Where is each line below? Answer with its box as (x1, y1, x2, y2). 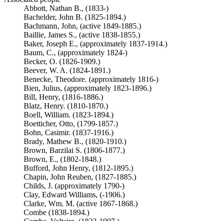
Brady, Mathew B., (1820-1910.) (24, 137, 126, 146)
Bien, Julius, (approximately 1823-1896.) (24, 84, 151, 92)
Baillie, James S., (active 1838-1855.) (24, 31, 140, 39)
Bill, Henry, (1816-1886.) (24, 93, 103, 101)
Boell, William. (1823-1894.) (24, 110, 113, 119)
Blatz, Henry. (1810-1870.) (24, 102, 108, 110)
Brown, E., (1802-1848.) (24, 155, 101, 163)
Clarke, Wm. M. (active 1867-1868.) (24, 199, 138, 208)
